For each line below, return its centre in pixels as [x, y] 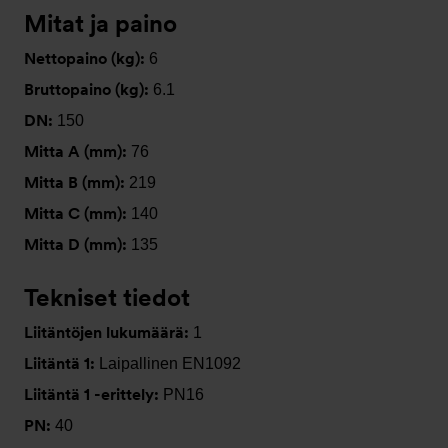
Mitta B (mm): [76, 182]
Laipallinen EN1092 [170, 363]
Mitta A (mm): [77, 151]
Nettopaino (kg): [86, 58]
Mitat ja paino [100, 23]
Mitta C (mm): [77, 213]
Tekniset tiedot [107, 297]
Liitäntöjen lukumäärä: [108, 332]
